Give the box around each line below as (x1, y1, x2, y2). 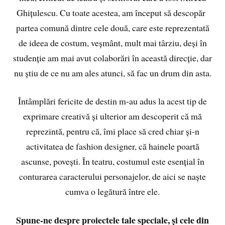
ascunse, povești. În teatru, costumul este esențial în (21, 155, 204, 168)
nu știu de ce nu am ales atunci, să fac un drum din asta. (14, 66, 211, 79)
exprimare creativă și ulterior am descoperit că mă (23, 110, 202, 123)
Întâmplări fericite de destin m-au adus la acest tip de (18, 95, 207, 107)
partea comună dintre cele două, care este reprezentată (16, 21, 209, 34)
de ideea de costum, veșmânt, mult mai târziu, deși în (18, 36, 207, 49)
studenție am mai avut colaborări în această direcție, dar (13, 51, 212, 64)
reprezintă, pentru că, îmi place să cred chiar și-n (26, 125, 199, 138)
